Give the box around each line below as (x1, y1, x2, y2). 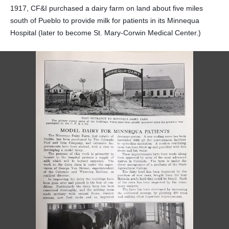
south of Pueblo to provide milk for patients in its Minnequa (10, 16, 199, 25)
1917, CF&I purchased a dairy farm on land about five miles (10, 4, 203, 12)
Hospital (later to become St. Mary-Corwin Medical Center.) (10, 29, 201, 37)
